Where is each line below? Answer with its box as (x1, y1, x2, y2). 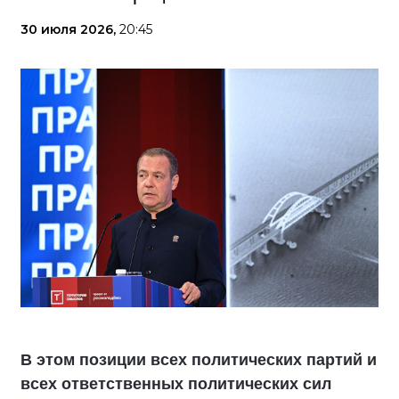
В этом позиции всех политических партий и (20, 350, 377, 369)
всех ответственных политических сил (20, 374, 331, 393)
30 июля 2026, (20, 20, 119, 37)
